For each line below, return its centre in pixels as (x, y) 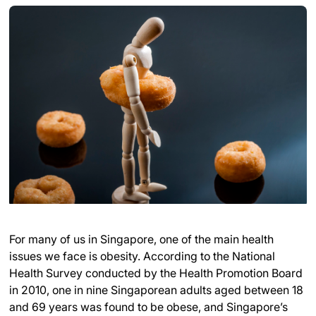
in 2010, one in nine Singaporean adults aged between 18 (156, 290)
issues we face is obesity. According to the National (142, 256)
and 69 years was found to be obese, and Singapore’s (148, 307)
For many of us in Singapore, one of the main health (141, 239)
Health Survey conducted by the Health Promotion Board (156, 273)
